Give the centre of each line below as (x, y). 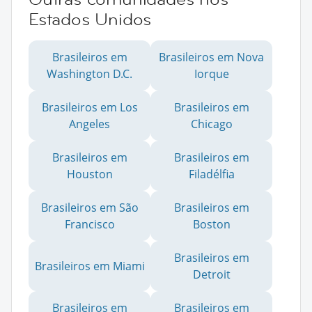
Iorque (211, 73)
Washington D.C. (89, 73)
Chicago (211, 124)
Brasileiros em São (89, 207)
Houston (89, 174)
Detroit (211, 274)
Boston (211, 224)
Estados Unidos (90, 19)
